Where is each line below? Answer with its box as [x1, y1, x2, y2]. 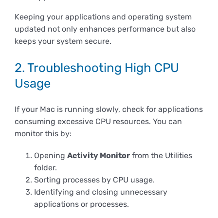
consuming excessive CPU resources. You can [15, 117, 182, 127]
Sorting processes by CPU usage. [34, 175, 155, 185]
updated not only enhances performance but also [15, 24, 196, 34]
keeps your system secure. [15, 36, 111, 46]
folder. [34, 163, 57, 173]
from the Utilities [130, 151, 192, 161]
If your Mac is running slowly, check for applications [15, 105, 203, 114]
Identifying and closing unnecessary [34, 187, 167, 197]
